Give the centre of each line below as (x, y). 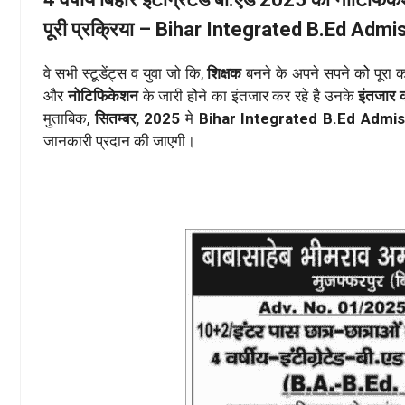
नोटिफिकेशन (101, 96)
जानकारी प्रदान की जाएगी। (119, 141)
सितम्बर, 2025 (140, 119)
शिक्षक (225, 74)
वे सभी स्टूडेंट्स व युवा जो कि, (126, 74)
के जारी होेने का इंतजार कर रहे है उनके (248, 96)
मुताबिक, (69, 119)
